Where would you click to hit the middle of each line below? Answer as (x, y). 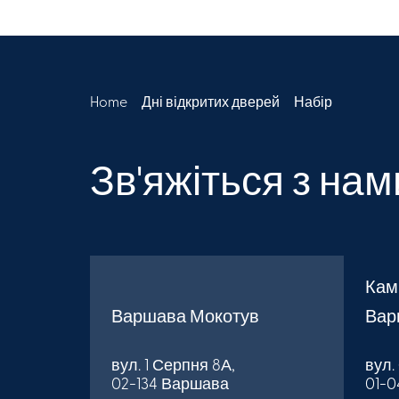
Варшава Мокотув (185, 318)
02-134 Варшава (170, 386)
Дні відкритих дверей (210, 104)
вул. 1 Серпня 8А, (173, 367)
